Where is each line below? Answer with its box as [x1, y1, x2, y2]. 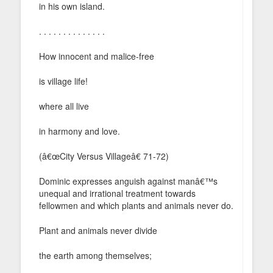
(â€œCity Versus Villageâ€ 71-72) [39, 149, 169, 162]
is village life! [39, 74, 88, 87]
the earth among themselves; [39, 249, 152, 261]
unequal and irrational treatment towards [39, 186, 196, 199]
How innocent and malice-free [39, 49, 154, 62]
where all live [39, 99, 89, 112]
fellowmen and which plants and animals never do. [39, 199, 233, 211]
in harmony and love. [39, 124, 120, 137]
